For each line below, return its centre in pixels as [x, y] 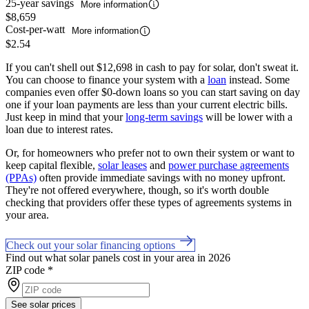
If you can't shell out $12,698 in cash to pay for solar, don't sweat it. [152, 67]
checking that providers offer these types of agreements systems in [149, 202]
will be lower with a [248, 117]
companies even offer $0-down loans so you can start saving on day [153, 92]
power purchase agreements [229, 165]
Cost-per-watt [37, 30]
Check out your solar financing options [92, 245]
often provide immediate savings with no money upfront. [161, 177]
